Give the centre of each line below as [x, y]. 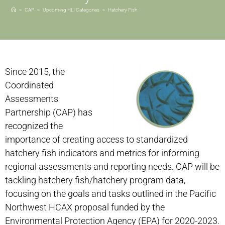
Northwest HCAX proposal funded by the [85, 207]
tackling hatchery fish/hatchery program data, [95, 180]
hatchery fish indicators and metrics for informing [102, 153]
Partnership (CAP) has [49, 112]
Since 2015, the [35, 72]
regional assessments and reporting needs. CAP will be [112, 166]
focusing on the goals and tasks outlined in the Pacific [110, 194]
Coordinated [29, 85]
